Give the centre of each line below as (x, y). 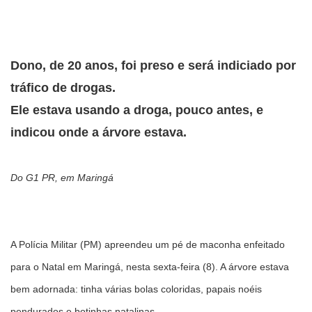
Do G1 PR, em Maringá (62, 178)
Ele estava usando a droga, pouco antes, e (137, 110)
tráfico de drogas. (63, 87)
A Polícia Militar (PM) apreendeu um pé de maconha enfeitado (148, 244)
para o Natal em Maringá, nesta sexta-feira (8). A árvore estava (150, 267)
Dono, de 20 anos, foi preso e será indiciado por (153, 65)
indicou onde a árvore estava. (99, 132)
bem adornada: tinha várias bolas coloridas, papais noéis (136, 289)
